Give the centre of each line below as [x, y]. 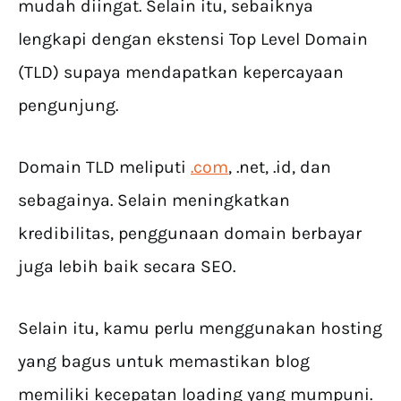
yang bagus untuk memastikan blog [164, 361]
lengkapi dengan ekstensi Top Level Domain [193, 38]
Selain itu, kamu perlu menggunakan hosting [200, 328]
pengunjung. [68, 105]
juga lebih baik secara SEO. [127, 266]
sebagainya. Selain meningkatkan [154, 200]
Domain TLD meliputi [104, 166]
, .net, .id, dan [280, 166]
